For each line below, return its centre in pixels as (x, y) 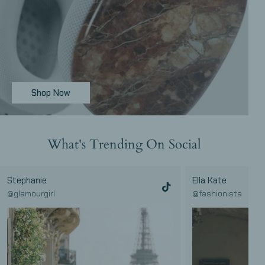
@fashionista (217, 193)
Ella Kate (209, 180)
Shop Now (51, 93)
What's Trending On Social (124, 144)
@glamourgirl (31, 193)
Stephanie (27, 180)
